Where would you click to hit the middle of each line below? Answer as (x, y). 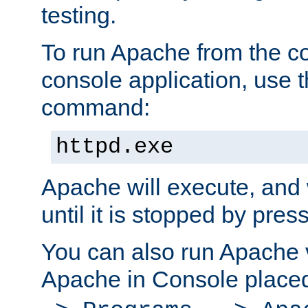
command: (96, 108)
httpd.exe (114, 147)
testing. (79, 15)
